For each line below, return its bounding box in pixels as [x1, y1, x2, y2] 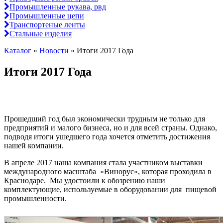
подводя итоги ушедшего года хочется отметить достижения [4, 132, 210, 141]
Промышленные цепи [9, 11, 84, 20]
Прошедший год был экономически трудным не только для [4, 114, 205, 123]
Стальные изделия [9, 29, 72, 38]
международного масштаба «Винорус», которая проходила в [4, 167, 212, 176]
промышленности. [4, 194, 67, 203]
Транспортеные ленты [9, 20, 85, 29]
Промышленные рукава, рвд [9, 2, 106, 11]
